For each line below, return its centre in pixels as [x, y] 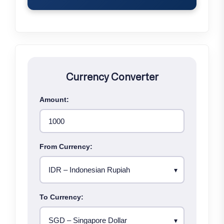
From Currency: [66, 147]
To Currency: [61, 197]
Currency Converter [112, 77]
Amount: [54, 100]
